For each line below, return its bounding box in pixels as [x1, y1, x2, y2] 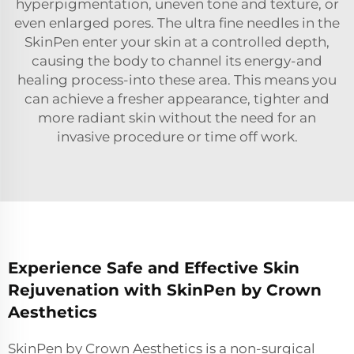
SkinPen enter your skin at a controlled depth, [24, 34, 330, 51]
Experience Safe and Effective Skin [8, 258, 299, 278]
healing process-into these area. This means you [17, 72, 337, 88]
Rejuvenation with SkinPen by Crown [8, 281, 322, 300]
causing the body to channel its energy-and [32, 53, 322, 70]
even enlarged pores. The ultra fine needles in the [14, 15, 340, 32]
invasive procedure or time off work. [56, 129, 298, 145]
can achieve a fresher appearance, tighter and [24, 91, 330, 107]
